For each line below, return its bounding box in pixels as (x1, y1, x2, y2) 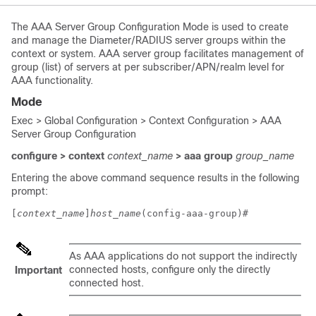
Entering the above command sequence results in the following (11, 172, 300, 183)
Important (15, 265, 62, 276)
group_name (236, 150, 294, 162)
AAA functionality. (11, 75, 93, 86)
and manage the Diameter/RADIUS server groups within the (11, 35, 286, 46)
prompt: (11, 186, 48, 197)
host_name (90, 208, 141, 219)
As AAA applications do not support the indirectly (69, 250, 297, 262)
